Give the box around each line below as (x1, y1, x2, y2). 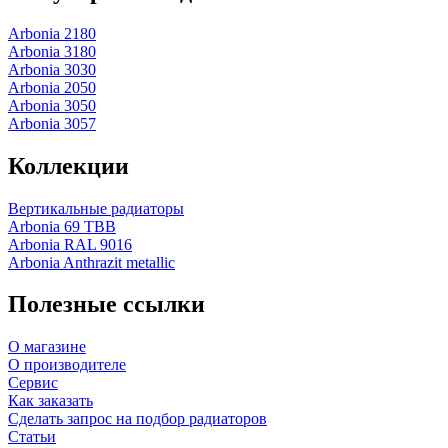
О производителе (8, 356, 126, 374)
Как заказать (8, 392, 93, 410)
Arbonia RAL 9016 (8, 235, 132, 253)
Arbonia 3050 (8, 96, 96, 114)
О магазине (8, 338, 86, 356)
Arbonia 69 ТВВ (8, 217, 116, 235)
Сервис (8, 374, 58, 392)
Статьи (8, 428, 56, 446)
